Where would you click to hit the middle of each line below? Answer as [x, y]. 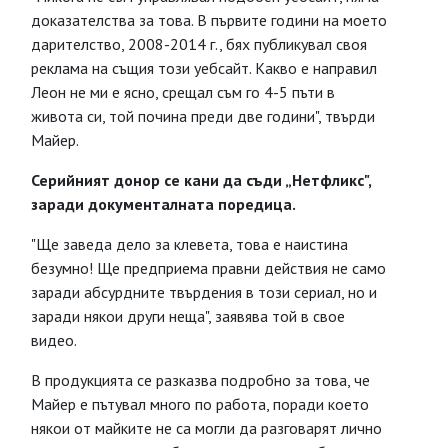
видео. [54, 340]
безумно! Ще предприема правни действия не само [208, 268]
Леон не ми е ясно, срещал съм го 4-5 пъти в [183, 92]
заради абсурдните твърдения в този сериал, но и [204, 292]
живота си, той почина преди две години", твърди [203, 116]
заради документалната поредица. [163, 204]
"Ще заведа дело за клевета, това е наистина [189, 244]
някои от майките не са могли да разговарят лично [206, 428]
